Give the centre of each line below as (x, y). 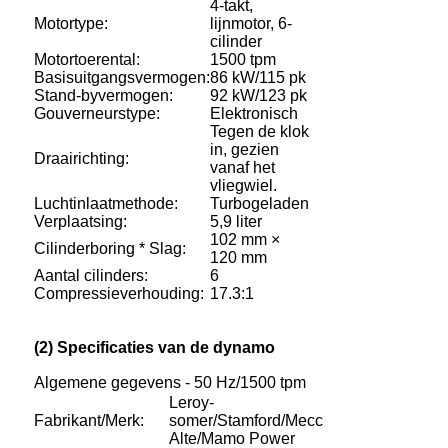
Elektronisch (254, 113)
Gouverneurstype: (97, 113)
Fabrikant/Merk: (89, 420)
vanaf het (242, 167)
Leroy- (191, 402)
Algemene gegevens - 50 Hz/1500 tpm (170, 382)
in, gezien (244, 149)
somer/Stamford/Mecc (246, 420)
